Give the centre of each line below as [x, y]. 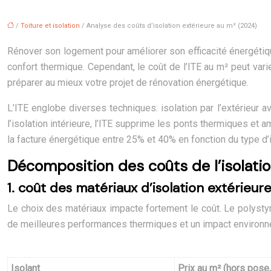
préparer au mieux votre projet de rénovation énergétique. [128, 83]
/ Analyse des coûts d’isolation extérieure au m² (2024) [168, 26]
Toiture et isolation [50, 26]
